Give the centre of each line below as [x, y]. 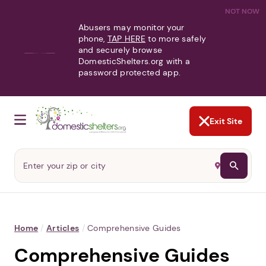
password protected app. [129, 72]
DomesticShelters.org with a [134, 61]
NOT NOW [242, 11]
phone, [93, 39]
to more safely [176, 39]
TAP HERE [126, 39]
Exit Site [226, 121]
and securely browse [120, 50]
